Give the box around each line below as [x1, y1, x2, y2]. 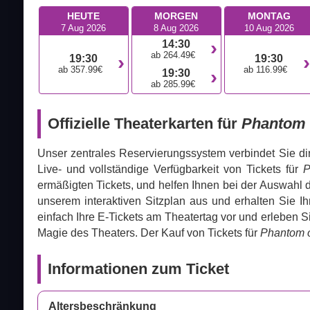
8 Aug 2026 [154, 23, 199, 34]
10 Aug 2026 [244, 23, 294, 34]
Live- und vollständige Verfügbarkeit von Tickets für [37, 163, 304, 176]
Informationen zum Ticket [47, 260, 229, 278]
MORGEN [154, 10, 199, 22]
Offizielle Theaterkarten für [47, 115, 241, 133]
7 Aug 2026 [61, 23, 107, 34]
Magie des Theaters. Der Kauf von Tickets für [37, 227, 260, 239]
